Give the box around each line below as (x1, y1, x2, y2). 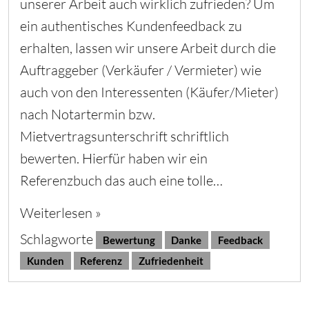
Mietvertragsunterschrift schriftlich (20, 127, 229, 145)
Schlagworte (20, 230, 96, 248)
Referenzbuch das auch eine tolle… (20, 171, 223, 189)
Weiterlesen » (20, 203, 101, 221)
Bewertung (102, 233, 155, 246)
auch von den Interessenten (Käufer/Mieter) (20, 83, 279, 101)
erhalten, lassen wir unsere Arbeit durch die (20, 39, 276, 57)
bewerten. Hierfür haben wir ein (20, 149, 208, 167)
